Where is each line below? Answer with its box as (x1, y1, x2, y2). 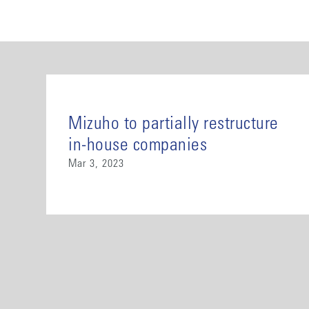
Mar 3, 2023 (68, 158, 125, 170)
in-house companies (68, 137, 208, 155)
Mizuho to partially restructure (68, 115, 279, 134)
